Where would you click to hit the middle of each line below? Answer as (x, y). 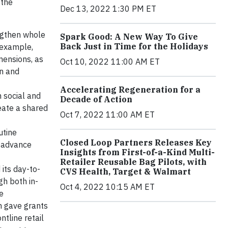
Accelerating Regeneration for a (130, 90)
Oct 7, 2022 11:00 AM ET (107, 115)
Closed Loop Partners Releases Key (136, 143)
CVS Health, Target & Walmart (125, 172)
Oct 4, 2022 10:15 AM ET (107, 187)
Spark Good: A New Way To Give (129, 37)
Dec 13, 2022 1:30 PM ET (108, 9)
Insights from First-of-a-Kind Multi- (137, 152)
